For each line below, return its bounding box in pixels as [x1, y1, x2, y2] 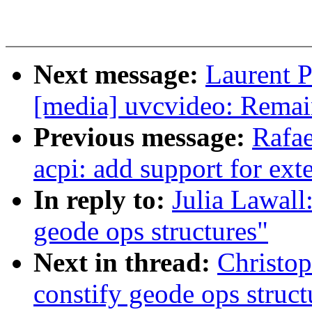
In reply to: [33, 185, 172, 215]
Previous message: [33, 122, 252, 153]
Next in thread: [33, 247, 217, 278]
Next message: [33, 59, 205, 90]
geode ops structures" [33, 216, 268, 247]
